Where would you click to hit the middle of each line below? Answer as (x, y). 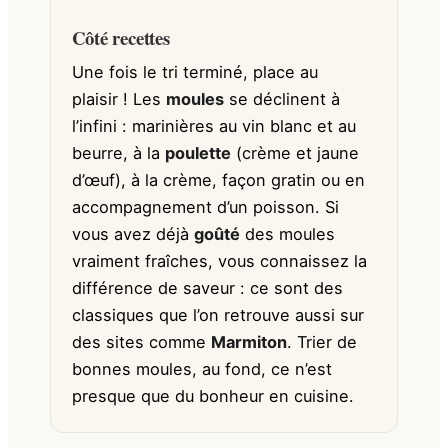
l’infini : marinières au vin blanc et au (214, 126)
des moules (288, 234)
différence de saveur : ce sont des (208, 288)
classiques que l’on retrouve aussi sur (218, 315)
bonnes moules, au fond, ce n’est (202, 369)
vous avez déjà (133, 234)
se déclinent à (282, 99)
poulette (198, 153)
